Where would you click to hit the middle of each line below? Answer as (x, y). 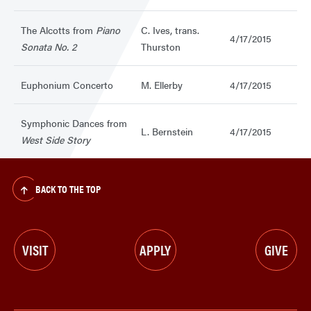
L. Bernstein (167, 132)
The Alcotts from (58, 30)
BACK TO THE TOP (68, 189)
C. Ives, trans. (170, 30)
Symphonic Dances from (74, 123)
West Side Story (56, 140)
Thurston (161, 47)
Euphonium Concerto (67, 85)
